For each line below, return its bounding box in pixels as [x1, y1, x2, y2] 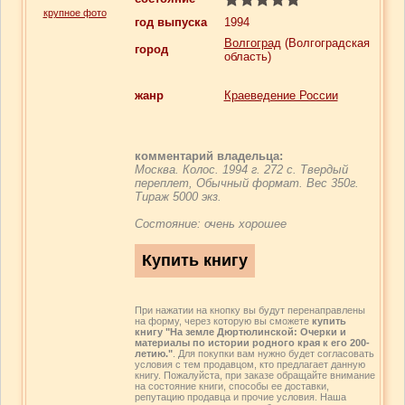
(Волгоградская [280, 36, 370, 50]
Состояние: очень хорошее [134, 217, 287, 231]
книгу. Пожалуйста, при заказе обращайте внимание [134, 370, 375, 381]
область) [223, 50, 271, 63]
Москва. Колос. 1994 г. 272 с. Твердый [134, 163, 348, 176]
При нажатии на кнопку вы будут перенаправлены [134, 305, 365, 316]
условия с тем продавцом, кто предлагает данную [134, 359, 365, 370]
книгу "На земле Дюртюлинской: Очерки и [134, 326, 346, 337]
